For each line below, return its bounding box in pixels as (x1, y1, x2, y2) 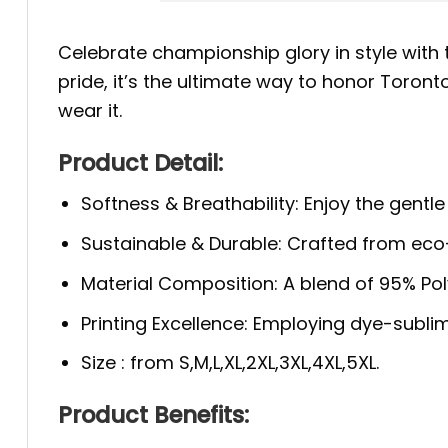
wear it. (58, 98, 122, 124)
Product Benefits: (58, 398, 249, 431)
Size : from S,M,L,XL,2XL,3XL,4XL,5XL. (81, 350, 380, 376)
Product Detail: (58, 146, 223, 179)
